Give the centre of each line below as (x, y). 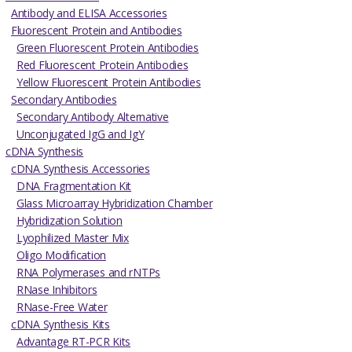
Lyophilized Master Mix (73, 237)
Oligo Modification (61, 255)
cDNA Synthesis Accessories (81, 168)
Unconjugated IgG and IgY (81, 134)
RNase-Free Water (62, 306)
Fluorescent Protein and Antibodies (97, 30)
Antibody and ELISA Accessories (89, 13)
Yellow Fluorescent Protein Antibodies (109, 82)
